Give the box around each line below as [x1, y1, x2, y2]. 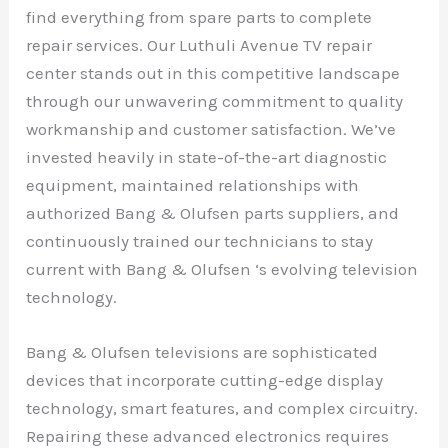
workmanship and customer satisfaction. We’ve [26, 119, 397, 140]
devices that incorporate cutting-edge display [26, 370, 384, 391]
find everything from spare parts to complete [26, 7, 373, 28]
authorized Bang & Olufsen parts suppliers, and [26, 203, 400, 224]
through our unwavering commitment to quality [26, 91, 404, 112]
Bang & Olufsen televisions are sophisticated [26, 342, 379, 363]
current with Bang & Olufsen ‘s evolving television [26, 259, 419, 280]
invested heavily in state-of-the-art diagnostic [26, 147, 388, 168]
